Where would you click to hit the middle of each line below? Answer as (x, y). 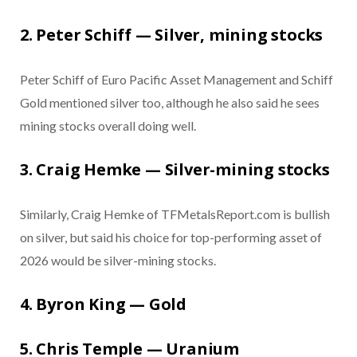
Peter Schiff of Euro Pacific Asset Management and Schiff (177, 80)
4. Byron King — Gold (103, 304)
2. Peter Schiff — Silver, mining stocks (172, 35)
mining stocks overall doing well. (108, 126)
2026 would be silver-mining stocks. (118, 261)
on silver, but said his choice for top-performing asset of (171, 237)
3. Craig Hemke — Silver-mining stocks (175, 170)
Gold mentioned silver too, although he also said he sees (170, 103)
